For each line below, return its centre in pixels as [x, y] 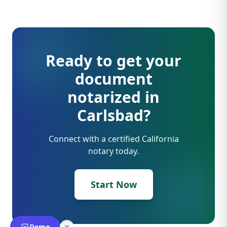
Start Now [113, 184]
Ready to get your [113, 61]
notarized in [113, 97]
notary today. [113, 151]
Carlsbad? [113, 115]
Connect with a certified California [113, 139]
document [113, 79]
